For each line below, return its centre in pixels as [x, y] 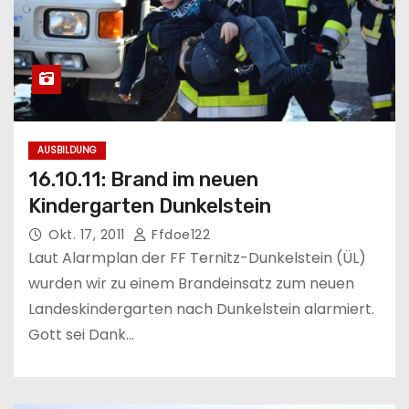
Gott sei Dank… [81, 334]
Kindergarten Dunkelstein [150, 205]
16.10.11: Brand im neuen [143, 179]
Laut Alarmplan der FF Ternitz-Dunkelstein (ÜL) [197, 257]
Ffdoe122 [178, 234]
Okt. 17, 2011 [89, 234]
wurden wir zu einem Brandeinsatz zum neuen [191, 283]
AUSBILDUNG [67, 150]
